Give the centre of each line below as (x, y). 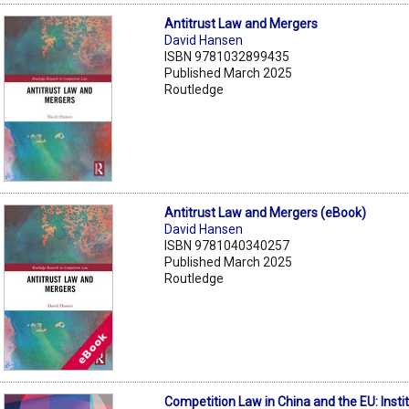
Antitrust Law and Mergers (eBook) (266, 212)
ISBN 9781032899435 (227, 56)
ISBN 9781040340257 (227, 245)
